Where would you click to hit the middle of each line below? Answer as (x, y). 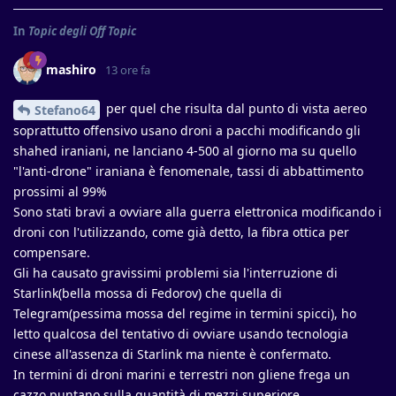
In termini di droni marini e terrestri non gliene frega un (182, 374)
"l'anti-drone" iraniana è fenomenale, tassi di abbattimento (188, 171)
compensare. (52, 252)
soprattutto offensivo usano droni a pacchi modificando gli (187, 130)
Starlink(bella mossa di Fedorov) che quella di (148, 293)
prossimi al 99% (60, 191)
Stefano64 (65, 110)
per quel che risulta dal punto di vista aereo (235, 108)
